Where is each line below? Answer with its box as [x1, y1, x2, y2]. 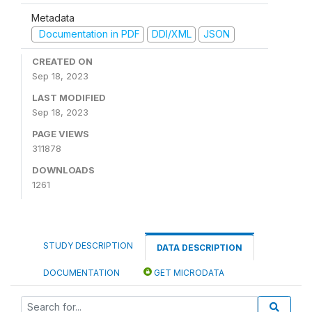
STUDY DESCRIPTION [43, 240, 133, 251]
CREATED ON [32, 55, 93, 67]
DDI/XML [151, 28, 192, 40]
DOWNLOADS [32, 164, 95, 175]
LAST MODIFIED [32, 91, 106, 103]
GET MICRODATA [152, 267, 224, 278]
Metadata [31, 12, 75, 24]
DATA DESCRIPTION [157, 242, 242, 253]
